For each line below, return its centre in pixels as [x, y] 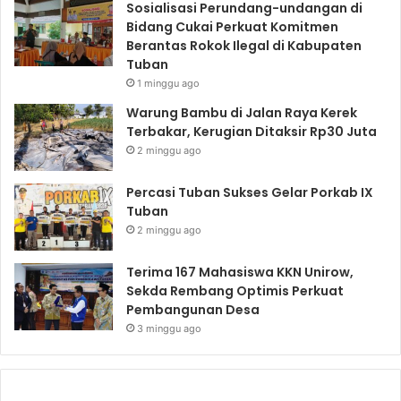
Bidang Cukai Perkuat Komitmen [232, 26]
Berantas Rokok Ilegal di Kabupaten [244, 45]
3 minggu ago [169, 328]
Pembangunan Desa [193, 309]
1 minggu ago [168, 83]
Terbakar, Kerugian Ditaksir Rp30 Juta [252, 131]
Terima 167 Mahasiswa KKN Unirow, [240, 272]
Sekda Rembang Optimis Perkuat [235, 290]
